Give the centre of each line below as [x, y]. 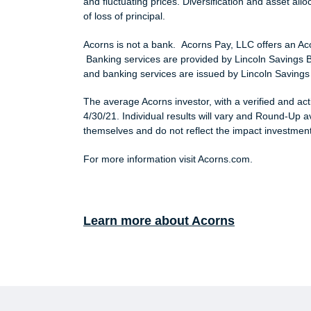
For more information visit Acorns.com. [169, 159]
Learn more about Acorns [159, 220]
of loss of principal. [127, 16]
